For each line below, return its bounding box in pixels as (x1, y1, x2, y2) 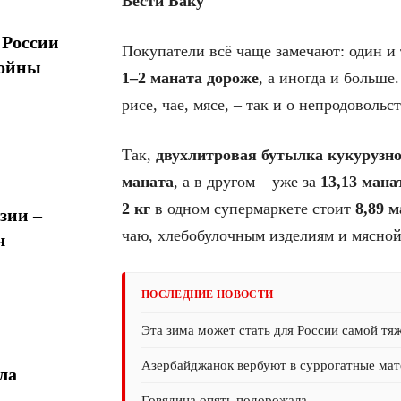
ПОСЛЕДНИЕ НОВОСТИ (141, 288, 274, 301)
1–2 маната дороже (122, 69, 259, 87)
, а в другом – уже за (174, 173, 320, 191)
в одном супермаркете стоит (150, 200, 355, 218)
